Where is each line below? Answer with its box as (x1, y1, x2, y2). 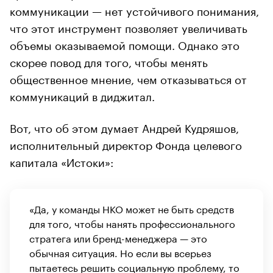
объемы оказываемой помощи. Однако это (10, 35, 239, 52)
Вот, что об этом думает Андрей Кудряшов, (10, 118, 239, 135)
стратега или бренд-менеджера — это (29, 229, 207, 245)
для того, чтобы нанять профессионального (29, 214, 235, 230)
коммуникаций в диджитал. (10, 86, 155, 104)
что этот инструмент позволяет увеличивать (10, 18, 247, 35)
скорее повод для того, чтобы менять (10, 52, 208, 69)
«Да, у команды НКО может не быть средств (29, 200, 234, 216)
